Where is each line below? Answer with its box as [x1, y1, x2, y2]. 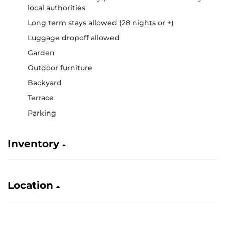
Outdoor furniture [28, 63, 92, 72]
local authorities [28, 3, 85, 12]
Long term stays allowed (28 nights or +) [28, 18, 174, 27]
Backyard [28, 78, 62, 87]
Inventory [8, 138, 62, 150]
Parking [28, 108, 56, 118]
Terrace [28, 93, 54, 102]
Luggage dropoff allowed [28, 33, 120, 42]
